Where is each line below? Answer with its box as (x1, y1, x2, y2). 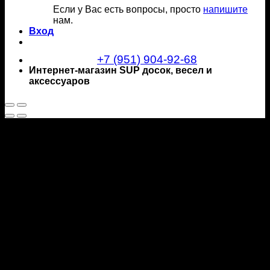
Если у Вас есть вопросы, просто (53, 4, 203, 14)
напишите (203, 4, 248, 14)
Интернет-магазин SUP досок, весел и (29, 64, 212, 75)
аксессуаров (29, 75, 90, 86)
